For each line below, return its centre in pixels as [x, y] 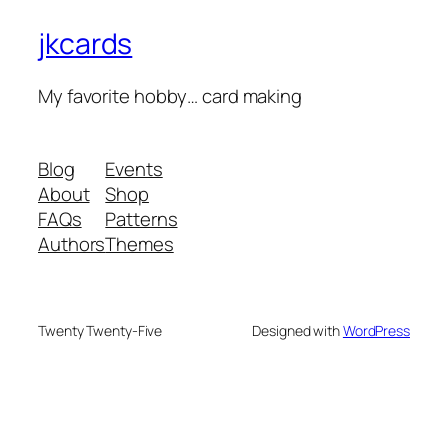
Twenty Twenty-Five [100, 331]
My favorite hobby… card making [170, 95]
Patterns [141, 219]
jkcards [85, 44]
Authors [72, 244]
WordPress [376, 331]
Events [134, 169]
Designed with [297, 331]
